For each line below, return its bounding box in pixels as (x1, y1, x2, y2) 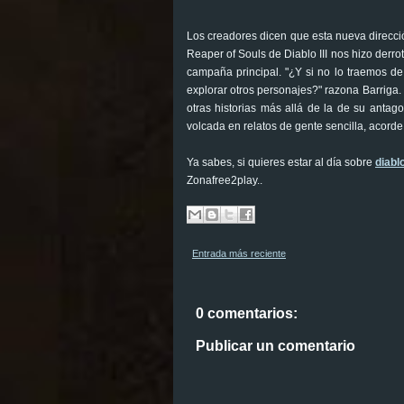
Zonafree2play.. (187, 174, 262, 188)
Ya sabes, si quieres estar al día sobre (187, 156, 375, 170)
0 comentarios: (196, 306, 298, 322)
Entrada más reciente (192, 248, 286, 260)
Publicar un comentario (196, 338, 355, 354)
